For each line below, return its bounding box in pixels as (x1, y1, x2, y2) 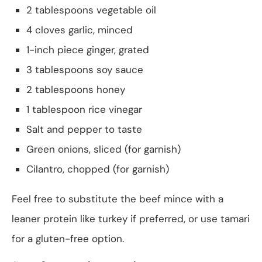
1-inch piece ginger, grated (26, 43, 149, 56)
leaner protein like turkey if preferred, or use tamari (12, 212, 250, 225)
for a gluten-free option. (12, 232, 124, 245)
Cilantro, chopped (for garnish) (26, 162, 169, 175)
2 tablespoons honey (26, 82, 125, 96)
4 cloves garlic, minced (26, 23, 133, 36)
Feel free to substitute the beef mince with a (12, 192, 223, 205)
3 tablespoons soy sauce (26, 63, 143, 76)
